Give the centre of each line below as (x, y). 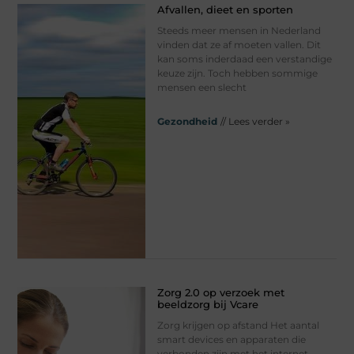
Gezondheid (187, 121)
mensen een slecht (201, 87)
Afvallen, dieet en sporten (225, 9)
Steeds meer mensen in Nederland (239, 30)
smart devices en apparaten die (231, 340)
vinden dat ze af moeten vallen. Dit (239, 44)
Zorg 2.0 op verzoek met (220, 293)
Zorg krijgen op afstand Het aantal (238, 326)
